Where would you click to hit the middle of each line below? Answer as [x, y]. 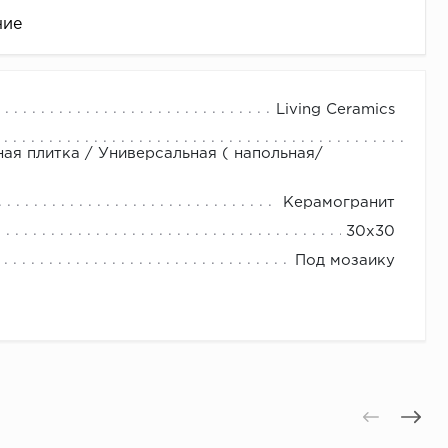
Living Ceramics [335, 110]
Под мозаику [345, 261]
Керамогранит [339, 203]
